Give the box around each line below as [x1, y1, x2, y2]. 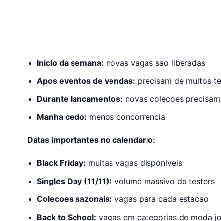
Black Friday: [37, 157, 86, 168]
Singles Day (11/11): [37, 176, 112, 186]
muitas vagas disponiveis [85, 157, 182, 168]
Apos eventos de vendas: [37, 75, 135, 86]
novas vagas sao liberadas [103, 57, 205, 68]
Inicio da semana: [37, 57, 104, 68]
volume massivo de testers [111, 176, 215, 186]
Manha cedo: [37, 112, 87, 122]
